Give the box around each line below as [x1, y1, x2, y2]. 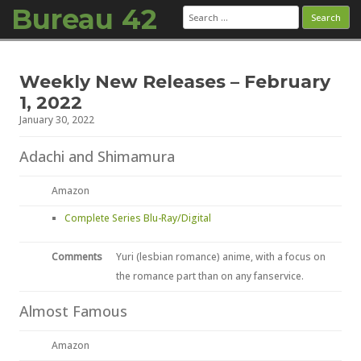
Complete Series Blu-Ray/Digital [64, 211, 211, 225]
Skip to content [180, 50, 262, 65]
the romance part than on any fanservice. [116, 269, 304, 283]
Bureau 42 [11, 2, 157, 36]
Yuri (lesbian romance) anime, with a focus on [116, 250, 326, 263]
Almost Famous [19, 301, 127, 321]
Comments [52, 250, 102, 263]
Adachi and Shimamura [19, 147, 175, 166]
